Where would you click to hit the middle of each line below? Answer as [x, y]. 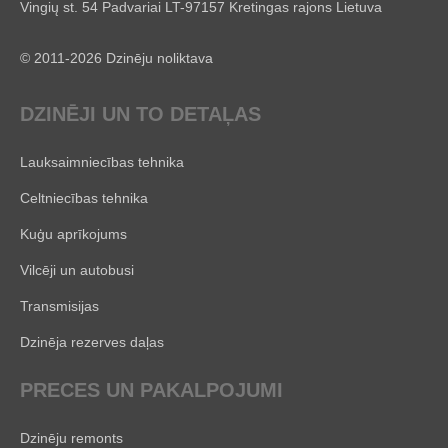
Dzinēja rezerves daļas [92, 341]
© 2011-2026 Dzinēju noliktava [116, 57]
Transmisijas [59, 305]
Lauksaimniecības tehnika [102, 161]
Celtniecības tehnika [84, 197]
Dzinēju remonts [71, 437]
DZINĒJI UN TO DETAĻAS [140, 113]
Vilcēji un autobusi [77, 269]
